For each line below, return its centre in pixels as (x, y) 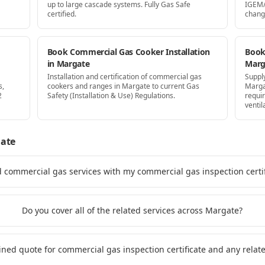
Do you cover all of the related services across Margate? (132, 210)
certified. (62, 14)
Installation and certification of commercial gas (124, 77)
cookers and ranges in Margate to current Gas (123, 86)
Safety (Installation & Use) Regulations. (111, 96)
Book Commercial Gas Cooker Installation (129, 52)
